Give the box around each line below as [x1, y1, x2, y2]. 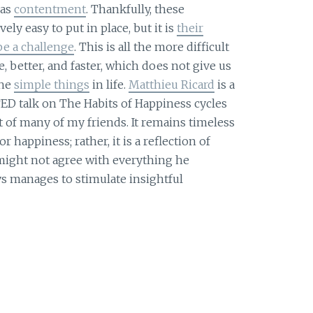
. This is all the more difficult [73, 39, 229, 54]
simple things [13, 77, 89, 92]
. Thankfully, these [85, 1, 184, 16]
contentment [13, 1, 86, 16]
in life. [89, 77, 129, 92]
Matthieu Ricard [128, 77, 214, 92]
